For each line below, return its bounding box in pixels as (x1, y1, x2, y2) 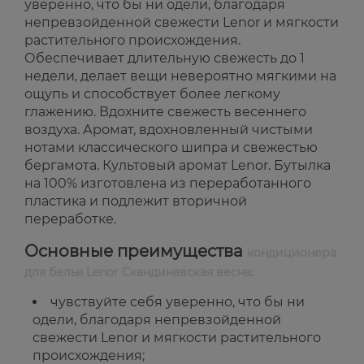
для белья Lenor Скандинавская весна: (24, 265, 253, 280)
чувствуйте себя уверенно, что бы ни (50, 294, 305, 310)
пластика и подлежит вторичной (24, 193, 247, 210)
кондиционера (247, 245, 336, 261)
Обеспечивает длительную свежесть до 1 (24, 50, 305, 67)
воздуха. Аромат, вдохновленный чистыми (24, 122, 313, 138)
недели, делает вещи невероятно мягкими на (24, 68, 336, 84)
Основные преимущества (24, 241, 247, 262)
